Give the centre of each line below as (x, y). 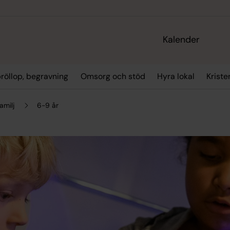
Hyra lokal (176, 76)
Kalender (181, 40)
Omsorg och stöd (113, 76)
